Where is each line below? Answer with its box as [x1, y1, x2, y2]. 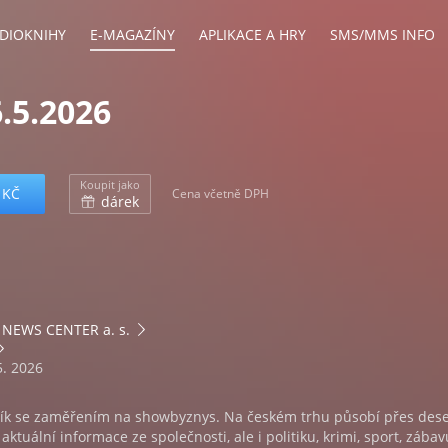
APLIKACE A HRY [199, 25, 306, 44]
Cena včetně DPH [172, 184, 269, 202]
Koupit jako [80, 177, 140, 192]
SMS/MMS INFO [330, 25, 435, 44]
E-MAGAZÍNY [90, 25, 175, 44]
